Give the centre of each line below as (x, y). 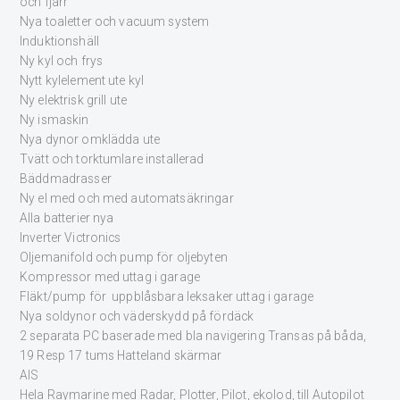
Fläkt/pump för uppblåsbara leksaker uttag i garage (167, 297)
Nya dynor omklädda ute (90, 140)
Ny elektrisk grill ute (74, 100)
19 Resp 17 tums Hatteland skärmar (121, 356)
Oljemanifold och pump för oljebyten (124, 258)
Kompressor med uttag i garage (110, 277)
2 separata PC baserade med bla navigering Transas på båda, (193, 336)
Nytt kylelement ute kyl (82, 81)
